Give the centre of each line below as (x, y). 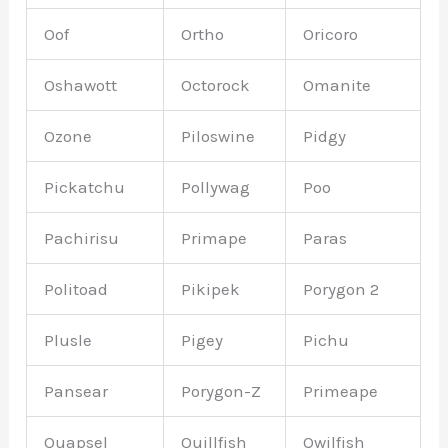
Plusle (68, 339)
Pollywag (216, 186)
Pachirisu (82, 237)
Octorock (216, 84)
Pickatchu (85, 186)
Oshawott (81, 84)
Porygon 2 (341, 288)
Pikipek (211, 288)
